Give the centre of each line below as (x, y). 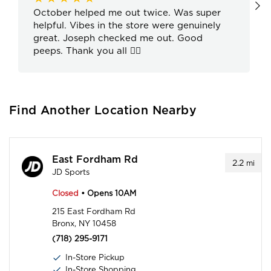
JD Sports (71, 172)
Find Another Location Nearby (103, 111)
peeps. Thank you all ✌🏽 (87, 51)
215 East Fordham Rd (94, 212)
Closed (65, 194)
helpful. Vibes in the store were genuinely (127, 26)
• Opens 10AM (107, 194)
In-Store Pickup (95, 258)
